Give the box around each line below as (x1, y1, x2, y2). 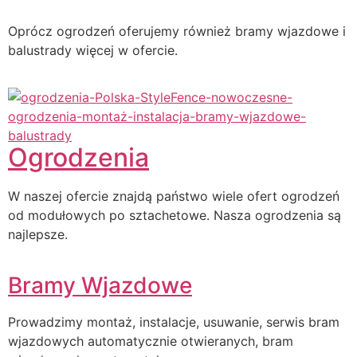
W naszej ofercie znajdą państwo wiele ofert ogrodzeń (8, 187, 339, 204)
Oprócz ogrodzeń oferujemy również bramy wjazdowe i (8, 23, 346, 40)
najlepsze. (8, 226, 68, 242)
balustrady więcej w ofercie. (8, 42, 178, 59)
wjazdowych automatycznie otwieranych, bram (8, 333, 293, 350)
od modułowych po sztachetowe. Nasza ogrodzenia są (8, 206, 341, 223)
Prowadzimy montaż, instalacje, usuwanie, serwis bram (8, 314, 339, 331)
